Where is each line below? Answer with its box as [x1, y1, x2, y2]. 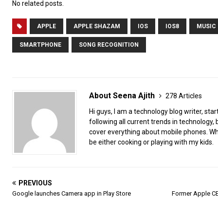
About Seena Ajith [89, 91, 157, 100]
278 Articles [165, 92, 202, 100]
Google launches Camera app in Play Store [12, 190, 131, 197]
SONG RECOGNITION [79, 41, 139, 48]
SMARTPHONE [19, 41, 61, 48]
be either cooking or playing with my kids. [89, 138, 214, 146]
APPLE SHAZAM [73, 23, 120, 30]
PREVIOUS [18, 179, 52, 187]
